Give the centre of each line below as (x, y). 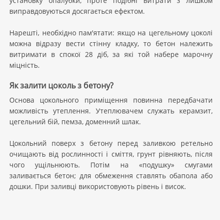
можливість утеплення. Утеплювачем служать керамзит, (111, 111)
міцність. (25, 65)
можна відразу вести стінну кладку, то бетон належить (111, 43)
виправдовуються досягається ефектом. (77, 11)
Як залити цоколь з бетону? (61, 85)
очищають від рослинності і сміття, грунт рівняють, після (111, 154)
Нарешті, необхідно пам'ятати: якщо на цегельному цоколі (111, 33)
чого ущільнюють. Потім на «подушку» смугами (111, 165)
